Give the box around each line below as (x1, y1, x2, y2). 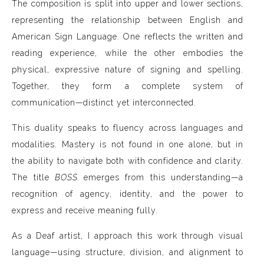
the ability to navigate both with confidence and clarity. (12, 156, 243, 166)
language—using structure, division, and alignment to (12, 247, 243, 257)
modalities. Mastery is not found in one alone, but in (12, 140, 243, 149)
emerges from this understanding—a (78, 173, 243, 182)
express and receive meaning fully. (12, 206, 158, 215)
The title (12, 173, 55, 182)
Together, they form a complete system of (12, 81, 243, 91)
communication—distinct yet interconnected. (12, 98, 196, 107)
